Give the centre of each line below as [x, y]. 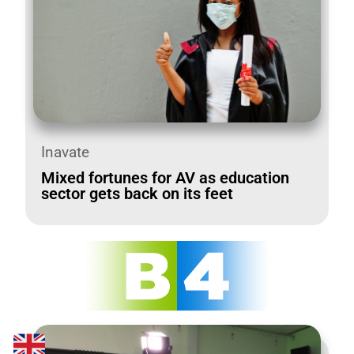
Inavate [66, 152]
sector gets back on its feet [137, 193]
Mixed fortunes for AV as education [166, 177]
